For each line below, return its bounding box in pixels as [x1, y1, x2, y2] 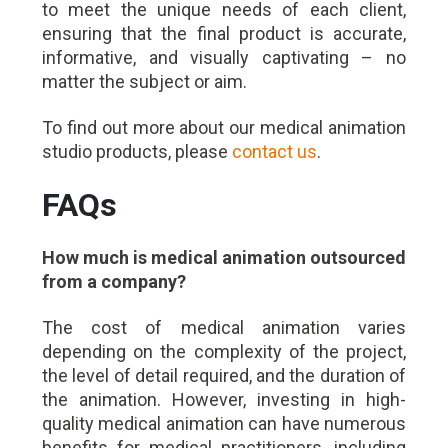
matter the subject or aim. [42, 71, 247, 93]
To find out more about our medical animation [42, 117, 406, 139]
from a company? [42, 271, 186, 293]
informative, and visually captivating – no [42, 47, 406, 69]
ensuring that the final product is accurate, [42, 23, 406, 45]
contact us [232, 141, 317, 163]
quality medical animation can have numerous [42, 413, 406, 435]
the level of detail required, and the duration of [42, 365, 406, 387]
